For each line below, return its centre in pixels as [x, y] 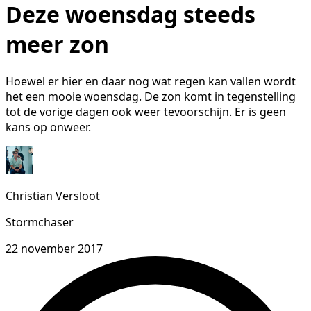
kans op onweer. [48, 127]
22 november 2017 [54, 249]
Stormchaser [40, 222]
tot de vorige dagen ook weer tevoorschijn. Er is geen [146, 112]
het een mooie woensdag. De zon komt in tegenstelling [151, 97]
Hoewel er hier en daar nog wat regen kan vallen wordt [151, 82]
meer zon [57, 44]
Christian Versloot [53, 196]
